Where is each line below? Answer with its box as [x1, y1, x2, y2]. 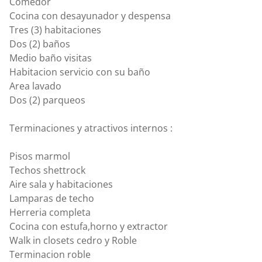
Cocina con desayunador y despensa [9, 9, 171, 22]
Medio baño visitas [9, 51, 92, 64]
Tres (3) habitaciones [9, 23, 101, 36]
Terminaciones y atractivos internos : [9, 122, 173, 135]
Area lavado [9, 80, 61, 92]
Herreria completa [9, 206, 91, 219]
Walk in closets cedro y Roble [9, 234, 137, 247]
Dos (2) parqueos [9, 94, 85, 106]
